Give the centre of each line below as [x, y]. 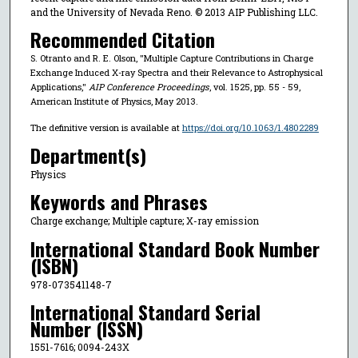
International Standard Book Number [175, 248]
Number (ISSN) [86, 329]
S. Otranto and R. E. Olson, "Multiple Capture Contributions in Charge [171, 58]
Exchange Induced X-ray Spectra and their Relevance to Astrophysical [176, 73]
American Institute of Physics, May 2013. [114, 101]
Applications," [59, 87]
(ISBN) [54, 265]
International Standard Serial [145, 312]
